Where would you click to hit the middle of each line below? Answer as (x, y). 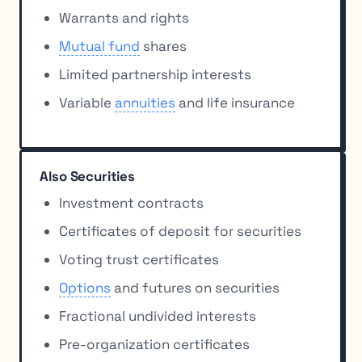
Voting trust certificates (139, 260)
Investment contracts (132, 203)
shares (164, 46)
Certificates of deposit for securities (181, 232)
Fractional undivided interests (158, 316)
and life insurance (236, 103)
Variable (87, 103)
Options (85, 288)
